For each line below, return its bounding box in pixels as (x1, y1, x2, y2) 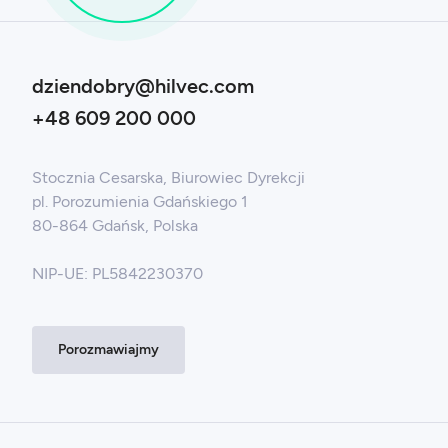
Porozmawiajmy (58, 341, 159, 359)
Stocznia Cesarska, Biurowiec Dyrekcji (32, 168, 305, 188)
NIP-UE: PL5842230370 (32, 264, 203, 284)
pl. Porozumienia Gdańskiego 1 (32, 192, 248, 212)
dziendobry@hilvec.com (32, 74, 254, 99)
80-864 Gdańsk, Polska (32, 216, 198, 236)
